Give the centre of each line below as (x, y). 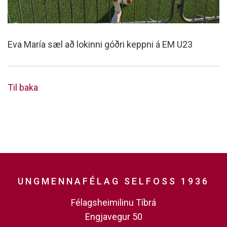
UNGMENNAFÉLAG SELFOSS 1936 (113, 181)
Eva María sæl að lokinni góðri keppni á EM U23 (100, 45)
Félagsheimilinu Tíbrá (113, 202)
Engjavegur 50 (113, 216)
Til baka (23, 88)
